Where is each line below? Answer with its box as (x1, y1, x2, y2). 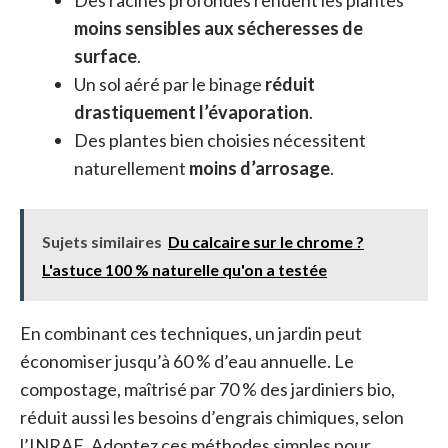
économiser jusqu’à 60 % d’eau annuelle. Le (20, 349, 354, 372)
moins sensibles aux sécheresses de (74, 16, 363, 39)
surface (74, 44, 137, 67)
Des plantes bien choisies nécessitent (74, 128, 366, 151)
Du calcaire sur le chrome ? (168, 231, 364, 251)
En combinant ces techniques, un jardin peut (20, 321, 362, 344)
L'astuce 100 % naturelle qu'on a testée (42, 259, 327, 279)
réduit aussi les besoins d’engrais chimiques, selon (20, 405, 404, 428)
